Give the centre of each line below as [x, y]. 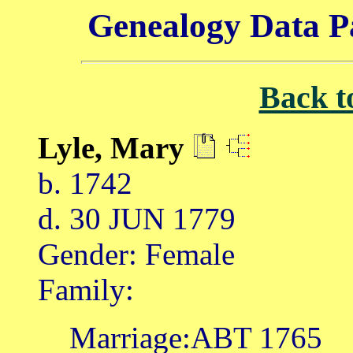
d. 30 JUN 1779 [137, 219]
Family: [86, 290]
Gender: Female [136, 255]
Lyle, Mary [115, 148]
